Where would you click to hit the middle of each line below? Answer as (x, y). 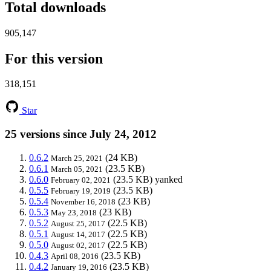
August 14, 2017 (78, 234)
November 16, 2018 (83, 201)
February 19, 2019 (81, 191)
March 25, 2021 (77, 158)
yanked (169, 179)
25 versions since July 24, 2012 (81, 134)
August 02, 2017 (78, 245)
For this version (54, 58)
